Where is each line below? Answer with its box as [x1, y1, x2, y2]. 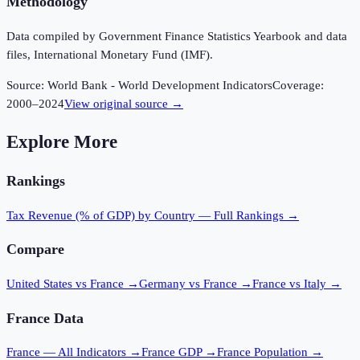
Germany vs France [139, 277, 237, 290]
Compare [6, 241, 64, 258]
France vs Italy [252, 277, 326, 290]
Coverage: [272, 79, 324, 92]
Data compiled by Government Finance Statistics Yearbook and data [6, 30, 347, 43]
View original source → [64, 97, 183, 111]
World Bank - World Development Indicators [47, 79, 272, 92]
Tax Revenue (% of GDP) [6, 208, 135, 222]
